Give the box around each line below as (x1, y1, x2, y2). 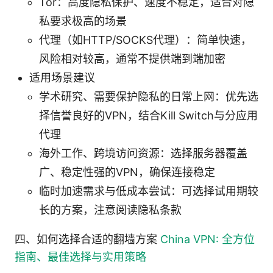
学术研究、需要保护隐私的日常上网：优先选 (39, 90, 258, 103)
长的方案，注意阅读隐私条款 (39, 203, 182, 216)
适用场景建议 (29, 71, 95, 84)
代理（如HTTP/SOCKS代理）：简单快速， (39, 33, 252, 46)
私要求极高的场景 (39, 14, 127, 27)
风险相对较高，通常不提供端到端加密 (39, 52, 225, 65)
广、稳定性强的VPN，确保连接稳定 (39, 165, 215, 179)
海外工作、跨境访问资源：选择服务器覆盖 (39, 146, 247, 160)
